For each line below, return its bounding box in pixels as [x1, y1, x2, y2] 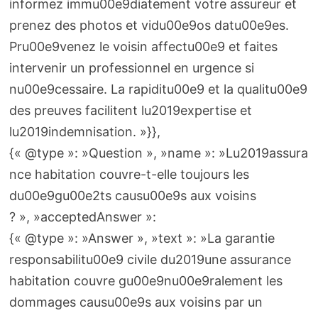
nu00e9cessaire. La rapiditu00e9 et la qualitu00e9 [9, 81, 307, 97]
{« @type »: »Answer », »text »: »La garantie [9, 230, 275, 246]
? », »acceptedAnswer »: [9, 209, 156, 224]
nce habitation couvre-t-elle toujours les [9, 166, 249, 182]
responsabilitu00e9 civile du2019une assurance [9, 251, 291, 267]
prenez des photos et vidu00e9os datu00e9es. [9, 17, 289, 33]
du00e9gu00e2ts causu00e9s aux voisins [9, 187, 256, 203]
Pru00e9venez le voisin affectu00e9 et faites [9, 38, 278, 54]
